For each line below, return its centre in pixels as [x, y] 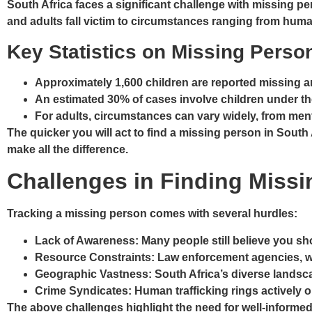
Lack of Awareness [85, 240]
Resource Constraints [93, 257]
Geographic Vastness [92, 274]
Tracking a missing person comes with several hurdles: [152, 214]
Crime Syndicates [81, 290]
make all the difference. [69, 149]
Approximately [75, 82]
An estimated [71, 99]
